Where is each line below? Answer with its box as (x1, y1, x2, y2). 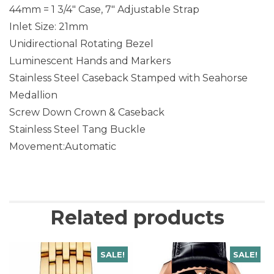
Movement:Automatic (9, 140, 116, 152)
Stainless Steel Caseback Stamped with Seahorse (9, 72, 248, 84)
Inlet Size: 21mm (9, 20, 88, 32)
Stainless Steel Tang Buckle (9, 123, 146, 135)
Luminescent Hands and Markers (9, 54, 171, 67)
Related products (50, 205, 224, 229)
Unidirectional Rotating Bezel (9, 37, 154, 50)
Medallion (9, 89, 57, 101)
